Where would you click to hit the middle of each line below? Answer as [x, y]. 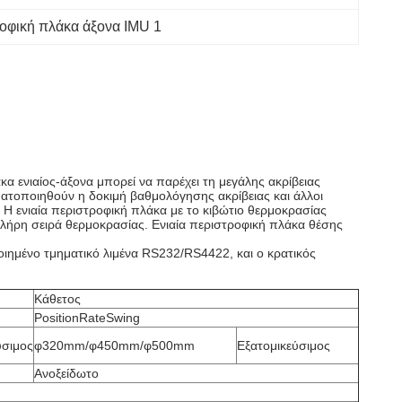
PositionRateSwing [87, 318]
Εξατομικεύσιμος [284, 345]
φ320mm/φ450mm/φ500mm [114, 345]
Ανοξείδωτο [66, 373]
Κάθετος [57, 299]
